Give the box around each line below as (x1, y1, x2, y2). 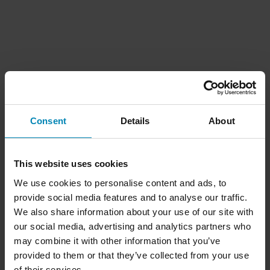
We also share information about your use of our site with (14, 206, 254, 217)
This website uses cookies (14, 159, 128, 169)
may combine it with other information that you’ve (14, 235, 221, 246)
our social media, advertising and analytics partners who (14, 221, 251, 231)
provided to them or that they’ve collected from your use (14, 250, 249, 260)
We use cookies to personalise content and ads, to (14, 177, 227, 188)
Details (120, 116, 150, 126)
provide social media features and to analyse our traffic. (14, 192, 248, 202)
